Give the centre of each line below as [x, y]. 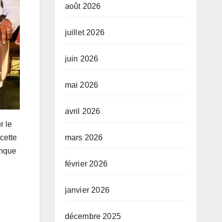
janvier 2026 [87, 190]
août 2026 [83, 6]
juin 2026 [82, 59]
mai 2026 [82, 85]
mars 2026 [84, 138]
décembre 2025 [93, 217]
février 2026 [86, 164]
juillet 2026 [84, 33]
